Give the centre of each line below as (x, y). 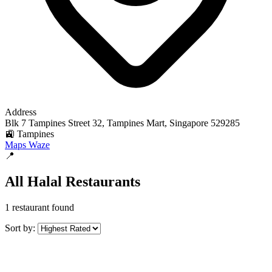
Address (21, 112)
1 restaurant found (39, 207)
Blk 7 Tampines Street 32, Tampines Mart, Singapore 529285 (122, 123)
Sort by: (20, 228)
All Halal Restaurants (73, 181)
